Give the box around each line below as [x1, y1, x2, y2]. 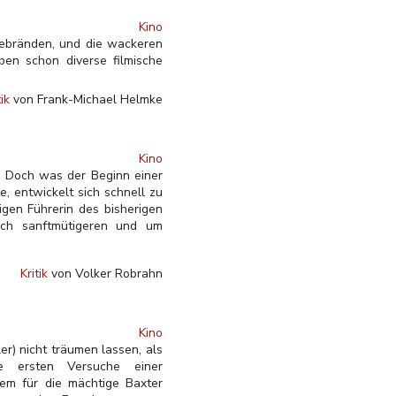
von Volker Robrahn [48, 265, 163, 282]
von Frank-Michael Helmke [10, 91, 163, 108]
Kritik [20, 265, 48, 282]
